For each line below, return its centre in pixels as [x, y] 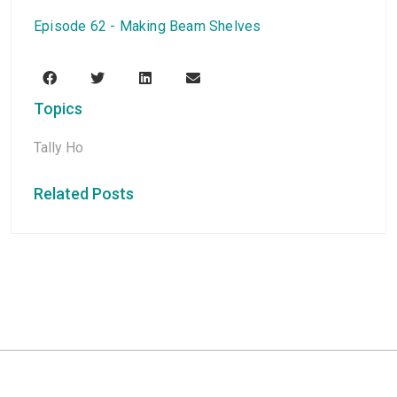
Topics [58, 108]
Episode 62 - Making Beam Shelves [148, 26]
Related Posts [84, 193]
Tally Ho [58, 147]
